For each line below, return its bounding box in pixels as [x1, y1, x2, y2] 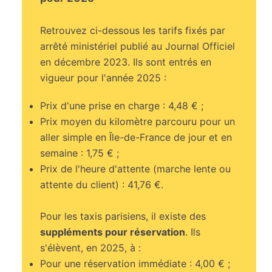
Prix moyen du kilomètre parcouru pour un [40, 115, 236, 128]
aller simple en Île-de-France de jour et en [40, 131, 233, 144]
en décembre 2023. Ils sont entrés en [40, 56, 212, 69]
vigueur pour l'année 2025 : [40, 72, 167, 84]
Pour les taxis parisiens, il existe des [40, 210, 206, 223]
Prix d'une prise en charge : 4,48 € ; [40, 100, 204, 112]
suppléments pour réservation [40, 226, 186, 239]
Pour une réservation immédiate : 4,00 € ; [40, 257, 231, 270]
